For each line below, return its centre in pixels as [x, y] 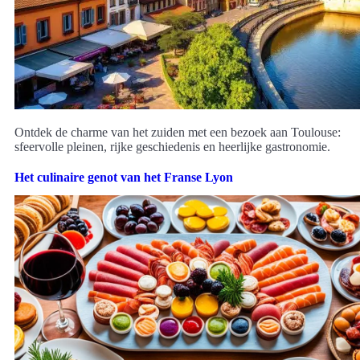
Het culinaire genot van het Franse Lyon [124, 177]
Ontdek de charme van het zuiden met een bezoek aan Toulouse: [178, 132]
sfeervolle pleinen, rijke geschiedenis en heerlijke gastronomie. [172, 146]
